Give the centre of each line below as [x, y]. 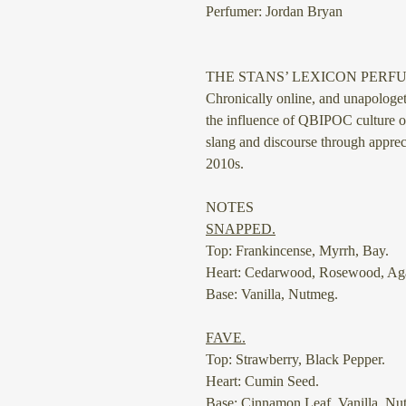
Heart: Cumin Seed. [262, 381]
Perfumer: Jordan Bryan [274, 11]
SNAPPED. [241, 228]
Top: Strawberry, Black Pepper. [295, 359]
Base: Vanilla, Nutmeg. [272, 294]
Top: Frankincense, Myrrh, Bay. [297, 250]
